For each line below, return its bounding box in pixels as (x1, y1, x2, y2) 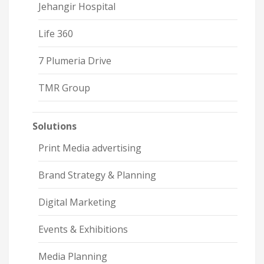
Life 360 (38, 27, 73, 41)
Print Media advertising (38, 141, 141, 155)
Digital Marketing (38, 196, 116, 209)
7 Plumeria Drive (38, 54, 111, 68)
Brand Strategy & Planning (38, 169, 156, 182)
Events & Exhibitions (38, 223, 128, 236)
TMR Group (38, 81, 90, 95)
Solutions (32, 120, 77, 133)
